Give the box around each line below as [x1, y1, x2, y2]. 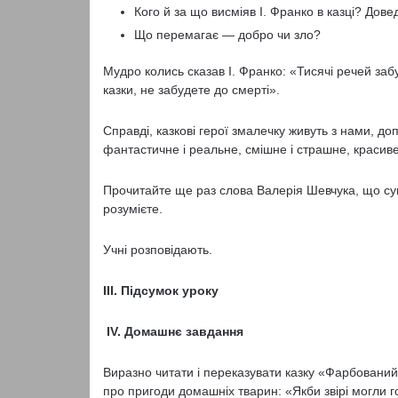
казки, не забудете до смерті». [102, 83, 280, 97]
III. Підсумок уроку [102, 283, 219, 298]
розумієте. [102, 202, 163, 216]
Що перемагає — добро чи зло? [133, 28, 321, 42]
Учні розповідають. [102, 243, 212, 257]
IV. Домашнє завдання [102, 324, 243, 338]
